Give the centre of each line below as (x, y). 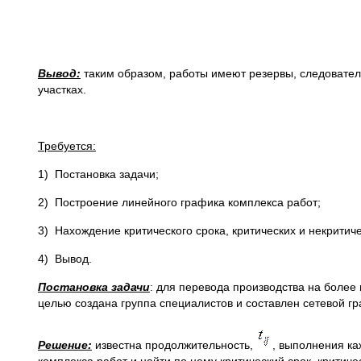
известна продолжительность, (174, 345)
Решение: (65, 345)
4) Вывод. (65, 259)
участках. (62, 89)
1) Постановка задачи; (98, 174)
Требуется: (67, 146)
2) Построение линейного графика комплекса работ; (186, 202)
